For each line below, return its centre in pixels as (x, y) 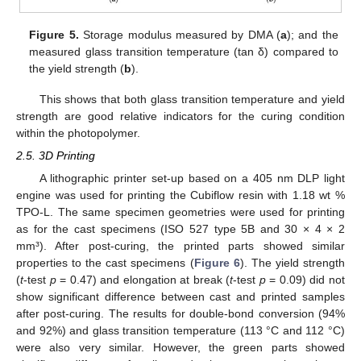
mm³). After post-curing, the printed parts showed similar (180, 246)
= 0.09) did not (305, 280)
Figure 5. (54, 34)
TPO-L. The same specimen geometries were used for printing (180, 212)
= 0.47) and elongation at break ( (143, 280)
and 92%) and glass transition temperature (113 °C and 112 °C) (180, 331)
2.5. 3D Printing (56, 156)
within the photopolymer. (78, 133)
